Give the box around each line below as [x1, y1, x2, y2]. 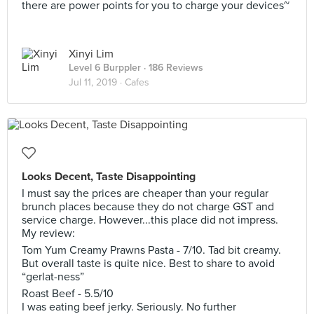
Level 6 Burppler [69, 62, 141, 74]
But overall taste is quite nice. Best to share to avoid [22, 257, 275, 271]
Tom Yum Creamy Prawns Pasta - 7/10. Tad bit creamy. [22, 243, 281, 257]
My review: [22, 226, 75, 240]
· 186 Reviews [141, 62, 203, 74]
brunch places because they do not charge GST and [22, 200, 274, 214]
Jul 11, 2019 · [69, 76, 125, 88]
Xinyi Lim [69, 47, 114, 61]
